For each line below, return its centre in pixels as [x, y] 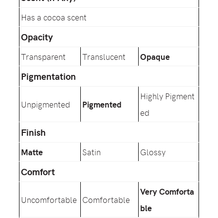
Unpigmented [45, 104]
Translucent [104, 56]
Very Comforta [167, 191]
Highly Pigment [167, 96]
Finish [33, 132]
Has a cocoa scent [54, 17]
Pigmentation [48, 76]
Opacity [37, 37]
